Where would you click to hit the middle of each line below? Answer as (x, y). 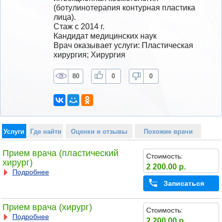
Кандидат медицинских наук (105, 36)
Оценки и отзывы (99, 131)
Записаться (184, 184)
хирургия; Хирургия (89, 55)
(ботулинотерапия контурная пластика (124, 7)
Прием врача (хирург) (47, 207)
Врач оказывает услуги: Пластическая (123, 45)
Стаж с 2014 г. (79, 26)
